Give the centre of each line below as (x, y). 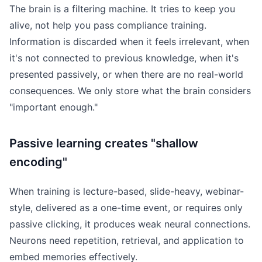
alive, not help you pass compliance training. (108, 25)
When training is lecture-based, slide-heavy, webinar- (127, 192)
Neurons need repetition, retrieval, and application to (127, 241)
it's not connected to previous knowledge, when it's (124, 58)
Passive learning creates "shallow (104, 144)
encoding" (38, 162)
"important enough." (54, 107)
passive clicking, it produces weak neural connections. (130, 224)
